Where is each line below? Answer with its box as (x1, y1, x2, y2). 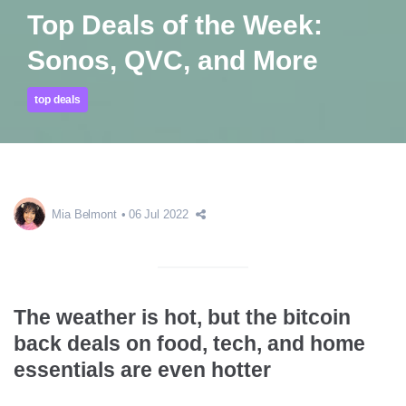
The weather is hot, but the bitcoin (14, 304, 351, 329)
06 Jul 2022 (128, 208, 188, 221)
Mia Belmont (52, 208, 117, 221)
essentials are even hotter (14, 357, 271, 382)
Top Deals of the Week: (27, 10, 323, 40)
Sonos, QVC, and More (27, 45, 318, 75)
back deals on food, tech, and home (14, 331, 365, 355)
